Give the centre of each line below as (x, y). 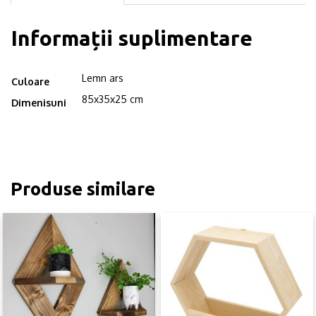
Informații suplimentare (132, 38)
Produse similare (83, 188)
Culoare (30, 81)
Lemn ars (103, 78)
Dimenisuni (39, 102)
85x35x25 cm (113, 99)
